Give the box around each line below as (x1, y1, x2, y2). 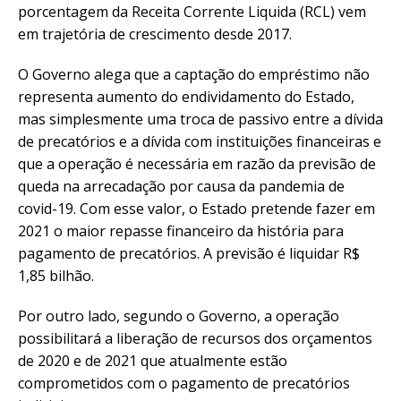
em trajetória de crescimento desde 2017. (18, 23, 292, 44)
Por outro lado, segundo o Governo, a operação (18, 305, 339, 326)
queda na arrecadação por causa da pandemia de (18, 175, 345, 196)
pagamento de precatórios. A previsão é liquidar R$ (18, 243, 360, 263)
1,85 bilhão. (18, 265, 94, 286)
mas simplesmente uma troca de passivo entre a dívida (18, 108, 383, 129)
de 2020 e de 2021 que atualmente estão (18, 350, 287, 371)
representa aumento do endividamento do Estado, (18, 86, 354, 107)
